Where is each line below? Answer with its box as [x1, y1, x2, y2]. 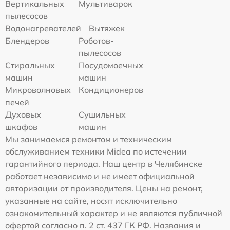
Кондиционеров [79, 84, 144, 95]
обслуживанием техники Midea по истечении [5, 146, 187, 157]
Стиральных [5, 60, 55, 70]
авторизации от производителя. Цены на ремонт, [5, 183, 203, 194]
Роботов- [79, 35, 114, 46]
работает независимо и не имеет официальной [5, 170, 195, 181]
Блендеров [5, 35, 49, 46]
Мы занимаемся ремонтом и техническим [5, 133, 172, 144]
